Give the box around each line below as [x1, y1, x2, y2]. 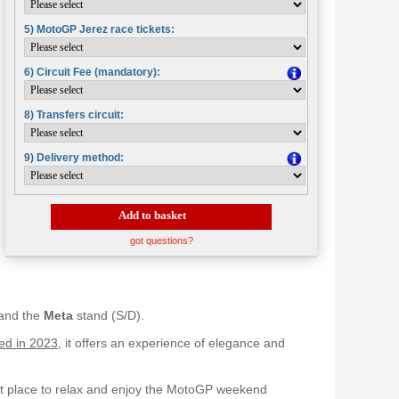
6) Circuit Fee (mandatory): [24, 65, 160, 78]
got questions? [129, 234, 193, 246]
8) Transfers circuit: [24, 108, 124, 121]
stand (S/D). [73, 307, 144, 322]
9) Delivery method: [24, 151, 124, 164]
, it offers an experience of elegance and [58, 335, 285, 350]
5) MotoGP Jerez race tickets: [24, 22, 175, 36]
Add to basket [5, 203, 76, 216]
